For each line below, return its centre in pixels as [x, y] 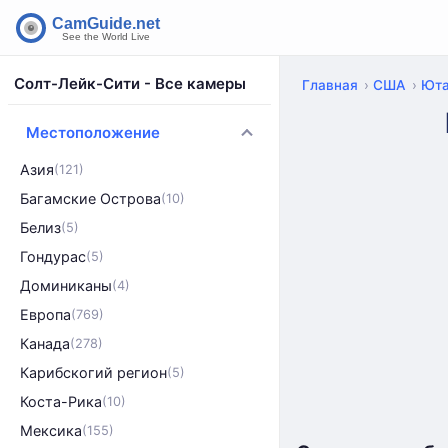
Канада [45, 343]
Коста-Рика [61, 401]
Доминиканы [66, 285]
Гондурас [53, 256]
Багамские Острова [90, 198]
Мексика [51, 430]
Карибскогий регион [93, 372]
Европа [45, 314]
